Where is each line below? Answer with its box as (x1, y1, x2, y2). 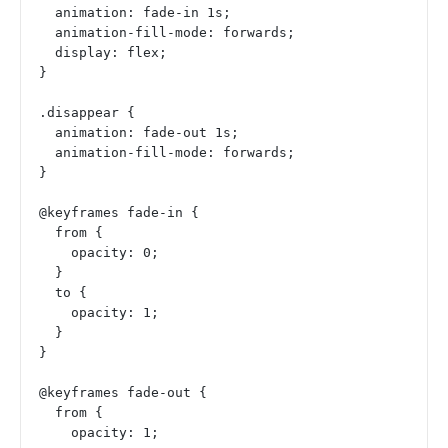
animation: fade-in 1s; (55, 5, 231, 21)
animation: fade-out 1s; (55, 125, 239, 141)
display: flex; (55, 45, 167, 61)
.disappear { (39, 105, 135, 121)
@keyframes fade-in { (39, 205, 199, 221)
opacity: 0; (71, 245, 159, 261)
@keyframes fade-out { (39, 385, 207, 401)
